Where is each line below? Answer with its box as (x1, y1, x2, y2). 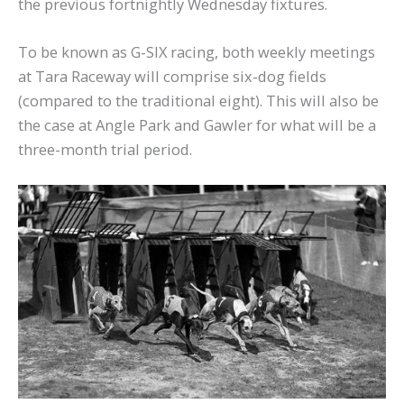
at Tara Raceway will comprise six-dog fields (18, 65, 326, 87)
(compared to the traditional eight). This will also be (18, 89, 379, 111)
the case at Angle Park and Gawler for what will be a (18, 114, 376, 135)
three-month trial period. (18, 138, 192, 160)
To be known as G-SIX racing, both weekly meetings (18, 41, 375, 62)
